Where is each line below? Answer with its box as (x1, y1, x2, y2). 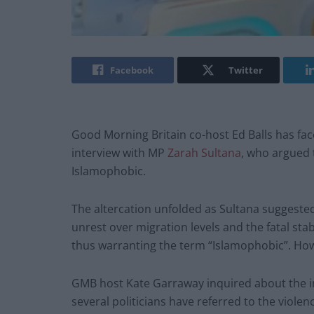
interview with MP (71, 145, 165, 161)
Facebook (109, 64, 153, 77)
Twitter (228, 64, 263, 77)
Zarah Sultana (165, 145, 241, 161)
